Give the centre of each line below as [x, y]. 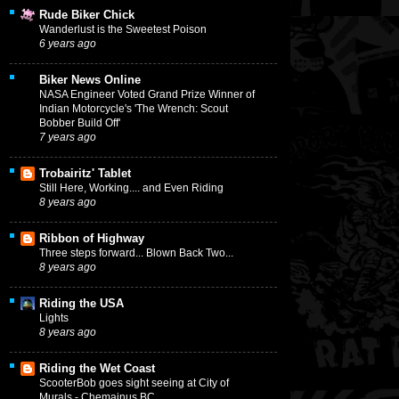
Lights [54, 318]
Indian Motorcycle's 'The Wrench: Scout [134, 109]
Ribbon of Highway [92, 239]
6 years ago [68, 44]
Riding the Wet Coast [97, 369]
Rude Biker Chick [87, 15]
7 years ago [68, 137]
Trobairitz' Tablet [85, 174]
